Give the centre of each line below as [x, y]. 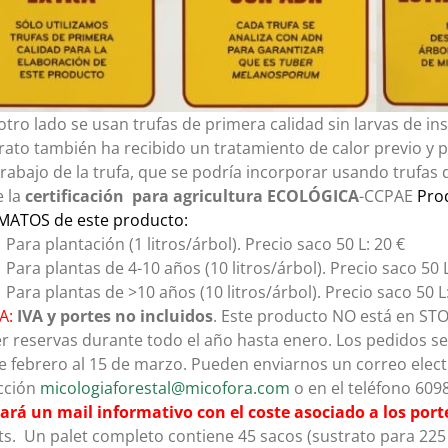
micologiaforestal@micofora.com [165, 388]
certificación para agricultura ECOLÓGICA [192, 196]
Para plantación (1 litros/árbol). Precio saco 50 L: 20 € [206, 244]
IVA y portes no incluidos [115, 316]
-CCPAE [388, 196]
